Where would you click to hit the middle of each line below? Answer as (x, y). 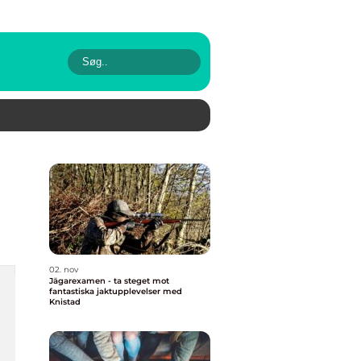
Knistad (65, 302)
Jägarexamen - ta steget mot (109, 281)
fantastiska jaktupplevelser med (116, 291)
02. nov (64, 270)
